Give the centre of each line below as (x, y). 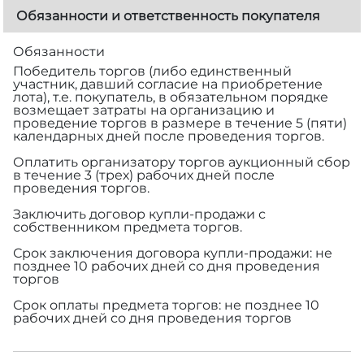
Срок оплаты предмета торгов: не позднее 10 (166, 305)
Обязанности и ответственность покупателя (168, 15)
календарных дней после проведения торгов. (169, 136)
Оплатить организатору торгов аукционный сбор (182, 162)
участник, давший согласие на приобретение (168, 84)
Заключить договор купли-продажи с (139, 214)
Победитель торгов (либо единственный (152, 71)
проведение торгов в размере (119, 123)
